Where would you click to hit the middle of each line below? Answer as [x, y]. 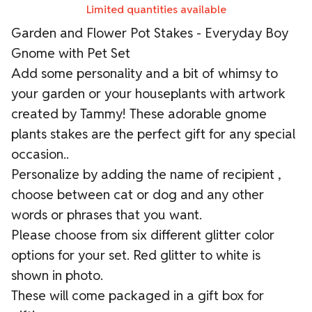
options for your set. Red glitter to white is [136, 255]
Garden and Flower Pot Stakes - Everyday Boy [150, 32]
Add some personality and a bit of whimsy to [145, 73]
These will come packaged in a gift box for [138, 295]
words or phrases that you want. [107, 214]
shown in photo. [57, 275]
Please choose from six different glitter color [143, 234]
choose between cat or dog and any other [138, 194]
